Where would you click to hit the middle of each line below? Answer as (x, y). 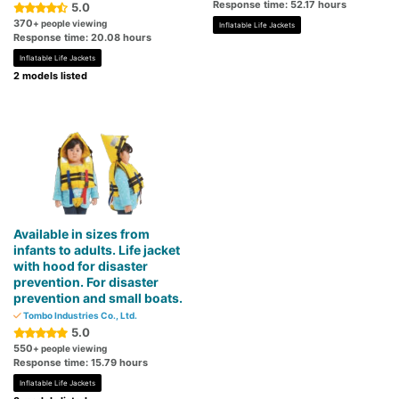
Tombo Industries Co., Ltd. (79, 316)
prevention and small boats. (98, 298)
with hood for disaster (81, 266)
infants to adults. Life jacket (97, 250)
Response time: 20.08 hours (82, 38)
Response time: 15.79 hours (81, 363)
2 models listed (50, 76)
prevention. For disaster (86, 282)
